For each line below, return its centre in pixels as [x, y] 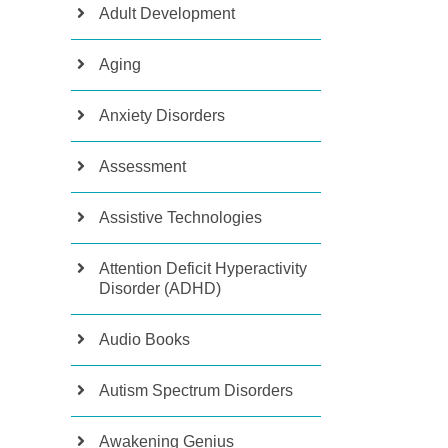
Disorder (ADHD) [160, 288]
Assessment [142, 166]
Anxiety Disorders [162, 115]
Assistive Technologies [180, 217]
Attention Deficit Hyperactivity [203, 268]
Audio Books [144, 339]
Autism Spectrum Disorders [196, 390]
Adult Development [167, 13]
